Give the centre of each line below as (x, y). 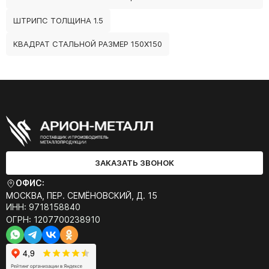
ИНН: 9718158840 (43, 207)
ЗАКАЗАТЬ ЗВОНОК (134, 163)
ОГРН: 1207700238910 (53, 220)
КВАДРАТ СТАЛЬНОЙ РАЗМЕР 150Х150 (88, 44)
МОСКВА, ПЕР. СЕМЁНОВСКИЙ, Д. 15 (82, 196)
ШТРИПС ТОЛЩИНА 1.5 (58, 21)
